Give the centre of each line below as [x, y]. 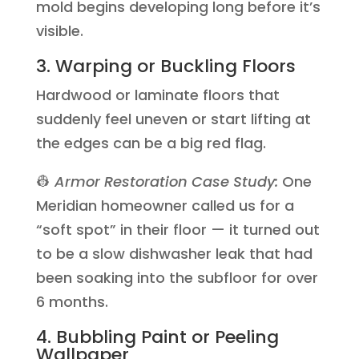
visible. [59, 31]
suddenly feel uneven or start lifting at [173, 119]
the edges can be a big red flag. [151, 143]
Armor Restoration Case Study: [166, 182]
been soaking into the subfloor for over [177, 278]
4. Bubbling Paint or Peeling [157, 337]
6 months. [72, 302]
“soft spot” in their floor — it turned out [177, 230]
